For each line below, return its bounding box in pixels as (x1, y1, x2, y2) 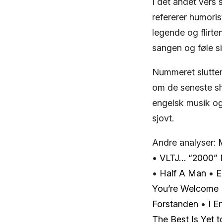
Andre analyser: (152, 137, 218, 148)
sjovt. (152, 112, 174, 123)
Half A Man (160, 167, 206, 178)
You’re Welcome (152, 183, 219, 194)
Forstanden (152, 198, 198, 209)
